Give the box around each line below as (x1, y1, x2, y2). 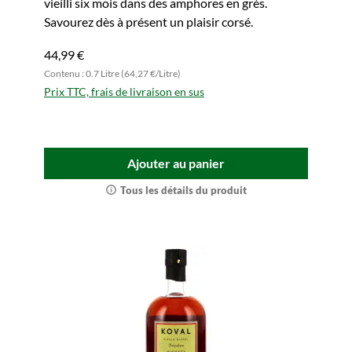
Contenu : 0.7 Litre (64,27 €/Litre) (44, 68, 181, 79)
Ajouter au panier (127, 156, 225, 170)
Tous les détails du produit (119, 184, 247, 196)
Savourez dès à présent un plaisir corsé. (44, 14, 253, 29)
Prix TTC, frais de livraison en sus (44, 85, 204, 98)
